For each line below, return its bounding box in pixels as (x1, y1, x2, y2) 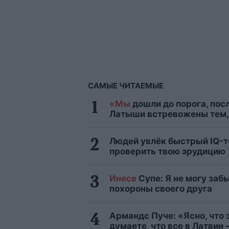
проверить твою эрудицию (109, 146, 225, 157)
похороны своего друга (109, 184, 212, 194)
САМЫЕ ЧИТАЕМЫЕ (88, 81, 164, 91)
